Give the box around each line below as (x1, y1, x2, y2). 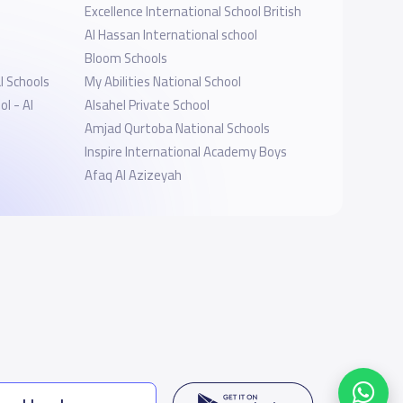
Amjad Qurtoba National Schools (84, 116, 270, 140)
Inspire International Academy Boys (84, 139, 287, 164)
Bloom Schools (84, 46, 167, 70)
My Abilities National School (84, 69, 241, 94)
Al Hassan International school (84, 22, 257, 47)
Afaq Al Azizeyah (84, 163, 182, 187)
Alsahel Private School (84, 93, 210, 117)
